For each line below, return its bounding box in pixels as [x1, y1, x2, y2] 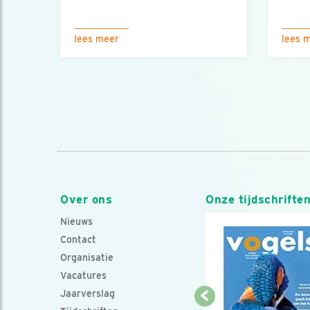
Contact [60, 234, 96, 245]
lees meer [74, 33, 119, 44]
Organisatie [60, 252, 113, 263]
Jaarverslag [60, 288, 115, 299]
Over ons [60, 192, 113, 206]
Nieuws [60, 216, 93, 227]
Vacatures [60, 270, 107, 281]
